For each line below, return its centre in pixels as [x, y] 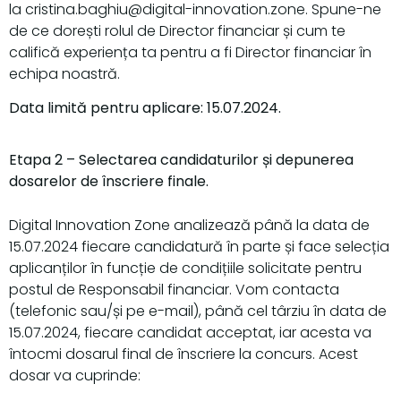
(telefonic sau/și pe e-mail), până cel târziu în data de [198, 311]
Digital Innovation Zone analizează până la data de [189, 225]
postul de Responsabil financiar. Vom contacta [174, 289]
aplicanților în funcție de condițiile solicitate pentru [185, 268]
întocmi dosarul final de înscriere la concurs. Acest [183, 354]
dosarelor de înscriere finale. [109, 182]
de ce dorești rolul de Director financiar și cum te [177, 30]
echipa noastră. [64, 73]
